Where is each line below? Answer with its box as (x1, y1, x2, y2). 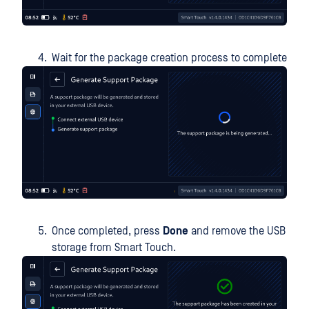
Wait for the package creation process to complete (52, 52, 287, 65)
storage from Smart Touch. (52, 241, 176, 255)
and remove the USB (188, 225, 286, 238)
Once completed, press (52, 225, 163, 238)
